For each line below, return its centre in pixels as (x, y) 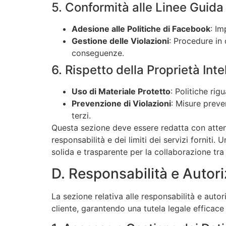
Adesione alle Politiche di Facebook (141, 29)
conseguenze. (98, 53)
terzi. (81, 116)
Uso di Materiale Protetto (121, 92)
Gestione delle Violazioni (120, 41)
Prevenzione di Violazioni (121, 104)
